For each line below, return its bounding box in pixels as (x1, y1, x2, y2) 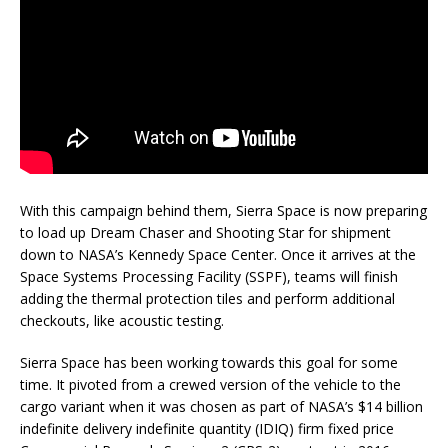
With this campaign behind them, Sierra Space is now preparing (20, 201, 427, 221)
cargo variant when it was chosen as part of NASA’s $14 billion (20, 397, 423, 417)
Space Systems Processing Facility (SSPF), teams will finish (20, 267, 398, 287)
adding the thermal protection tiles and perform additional (20, 289, 395, 309)
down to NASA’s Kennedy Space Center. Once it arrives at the (20, 245, 416, 265)
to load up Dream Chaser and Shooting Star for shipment (20, 223, 391, 243)
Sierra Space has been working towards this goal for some (20, 353, 398, 373)
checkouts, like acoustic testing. (20, 311, 224, 331)
